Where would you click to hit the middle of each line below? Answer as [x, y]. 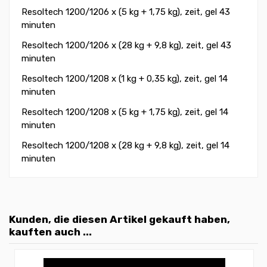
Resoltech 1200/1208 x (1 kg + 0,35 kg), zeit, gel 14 [125, 78]
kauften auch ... [50, 232]
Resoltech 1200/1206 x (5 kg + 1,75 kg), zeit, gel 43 [126, 12]
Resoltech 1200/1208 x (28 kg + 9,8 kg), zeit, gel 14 [125, 145]
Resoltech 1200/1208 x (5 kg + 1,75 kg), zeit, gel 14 [125, 112]
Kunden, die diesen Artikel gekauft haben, [119, 219]
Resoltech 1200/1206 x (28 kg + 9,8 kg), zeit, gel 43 [126, 45]
